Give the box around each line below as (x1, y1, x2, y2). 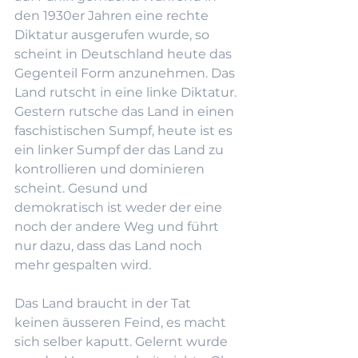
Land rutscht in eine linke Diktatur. (14, 84, 240, 100)
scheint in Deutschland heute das (14, 46, 235, 62)
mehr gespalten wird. (14, 257, 151, 272)
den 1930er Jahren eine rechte (14, 7, 212, 23)
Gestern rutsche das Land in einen (14, 103, 237, 119)
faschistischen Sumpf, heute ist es (14, 122, 236, 138)
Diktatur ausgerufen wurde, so (14, 26, 213, 42)
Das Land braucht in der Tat (14, 295, 194, 311)
